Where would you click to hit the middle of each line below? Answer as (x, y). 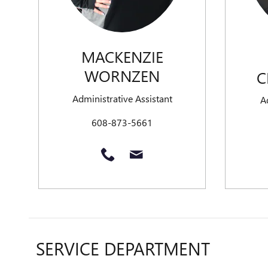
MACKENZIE (122, 57)
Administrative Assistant (122, 98)
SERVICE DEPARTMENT (123, 249)
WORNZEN (122, 76)
